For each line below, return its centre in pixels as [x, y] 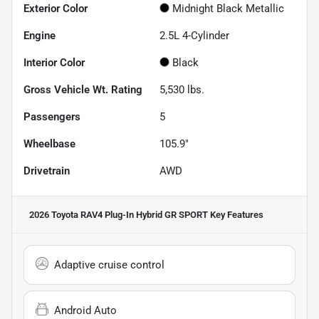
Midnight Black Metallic [228, 8]
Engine [40, 35]
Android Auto [85, 310]
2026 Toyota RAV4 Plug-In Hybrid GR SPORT [119, 214]
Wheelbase [49, 143]
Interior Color [54, 62]
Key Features [236, 214]
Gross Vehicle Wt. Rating [83, 89]
